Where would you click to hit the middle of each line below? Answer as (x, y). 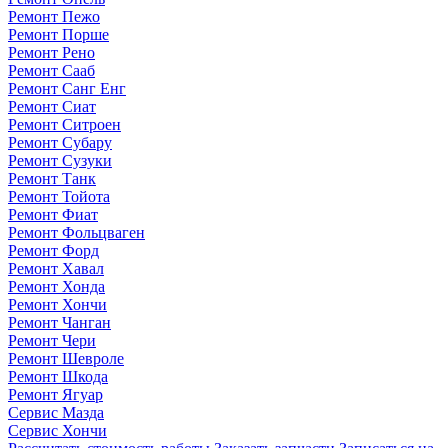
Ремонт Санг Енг (67, 88)
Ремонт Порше (58, 34)
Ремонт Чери (52, 340)
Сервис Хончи (57, 430)
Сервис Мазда (56, 412)
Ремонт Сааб (51, 70)
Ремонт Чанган (59, 322)
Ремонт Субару (60, 142)
